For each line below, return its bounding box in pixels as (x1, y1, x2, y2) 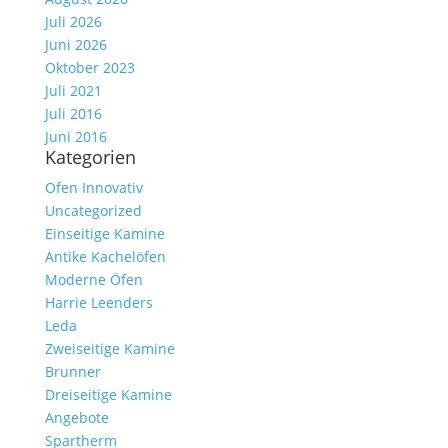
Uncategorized (44, 201, 142, 220)
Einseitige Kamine (44, 224, 165, 243)
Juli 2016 (44, 104, 102, 123)
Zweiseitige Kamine (44, 339, 175, 358)
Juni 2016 (44, 127, 107, 146)
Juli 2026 (44, 12, 102, 31)
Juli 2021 (44, 81, 102, 100)
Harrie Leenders (44, 293, 153, 312)
